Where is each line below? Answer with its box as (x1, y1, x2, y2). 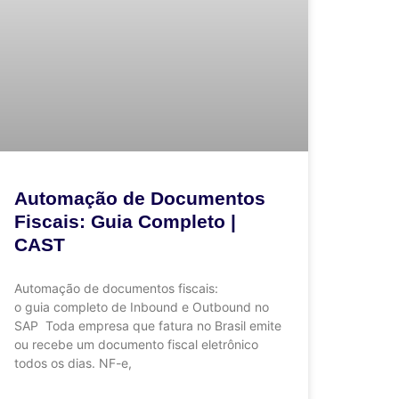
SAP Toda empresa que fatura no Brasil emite (14, 318, 281, 334)
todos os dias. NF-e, (14, 355, 132, 371)
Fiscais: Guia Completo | (14, 211, 236, 232)
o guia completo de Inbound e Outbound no (14, 299, 269, 315)
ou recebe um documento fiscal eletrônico (14, 337, 258, 353)
